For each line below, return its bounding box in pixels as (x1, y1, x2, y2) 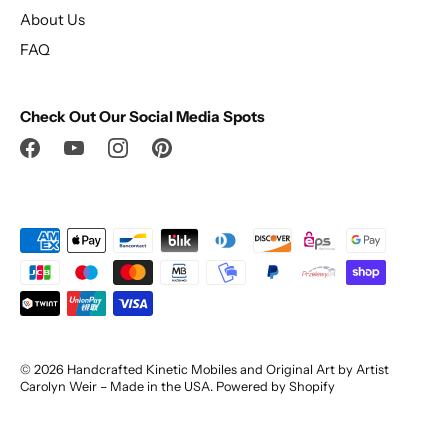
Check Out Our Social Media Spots (20, 107, 265, 126)
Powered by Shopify (216, 378, 335, 394)
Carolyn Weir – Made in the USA (20, 378, 210, 394)
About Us (20, 10, 85, 29)
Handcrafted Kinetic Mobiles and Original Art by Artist (67, 361, 389, 377)
